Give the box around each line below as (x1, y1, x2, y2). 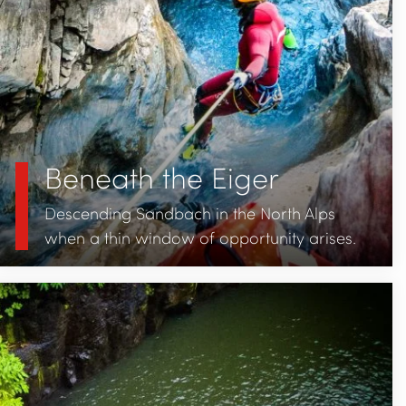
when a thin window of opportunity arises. (43, 226, 356, 248)
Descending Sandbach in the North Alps (43, 201, 335, 224)
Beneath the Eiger (43, 158, 279, 196)
